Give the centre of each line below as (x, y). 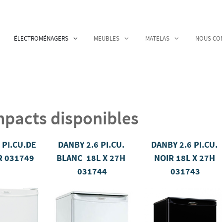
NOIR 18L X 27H (184, 158)
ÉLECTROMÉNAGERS (41, 38)
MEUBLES (107, 38)
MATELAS (157, 38)
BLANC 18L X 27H (91, 158)
